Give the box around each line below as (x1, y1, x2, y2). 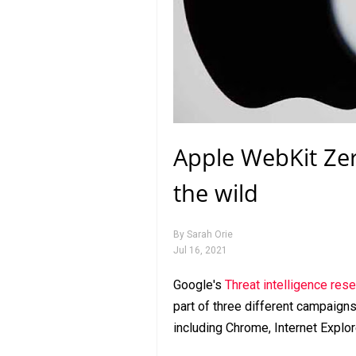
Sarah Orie (187, 228, 233, 240)
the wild (173, 176, 258, 208)
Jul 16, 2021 (173, 244, 227, 256)
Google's (173, 277, 225, 292)
